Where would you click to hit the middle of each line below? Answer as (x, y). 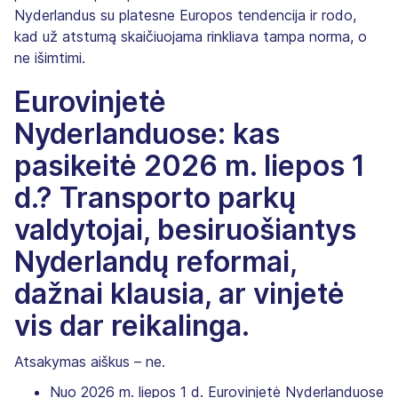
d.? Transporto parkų (155, 197)
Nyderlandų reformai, (155, 261)
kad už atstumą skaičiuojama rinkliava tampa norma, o (191, 36)
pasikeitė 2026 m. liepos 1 (190, 165)
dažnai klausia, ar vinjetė (179, 293)
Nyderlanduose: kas (147, 133)
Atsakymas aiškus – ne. (90, 361)
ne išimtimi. (50, 57)
